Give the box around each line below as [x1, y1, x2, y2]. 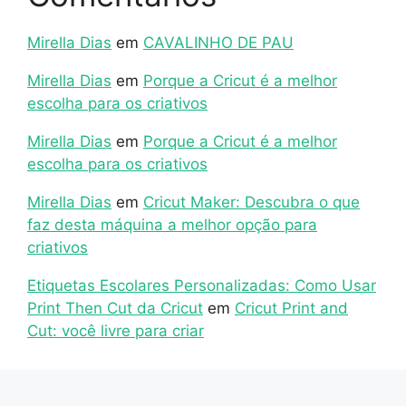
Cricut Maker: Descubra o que [143, 193, 360, 212]
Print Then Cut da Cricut [27, 299, 203, 318]
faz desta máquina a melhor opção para [27, 216, 317, 235]
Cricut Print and [235, 299, 348, 318]
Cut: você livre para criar [27, 322, 204, 341]
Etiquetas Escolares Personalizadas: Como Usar [27, 276, 376, 295]
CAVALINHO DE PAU [143, 34, 294, 53]
